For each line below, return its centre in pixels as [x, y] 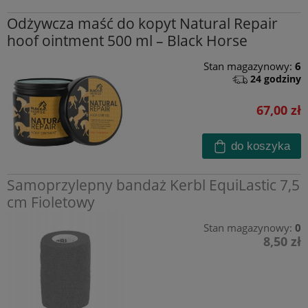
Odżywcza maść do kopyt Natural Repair [142, 23]
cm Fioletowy [51, 202]
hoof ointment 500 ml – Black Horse [127, 40]
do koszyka [261, 145]
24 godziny [276, 78]
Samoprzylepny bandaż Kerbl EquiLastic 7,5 [153, 185]
